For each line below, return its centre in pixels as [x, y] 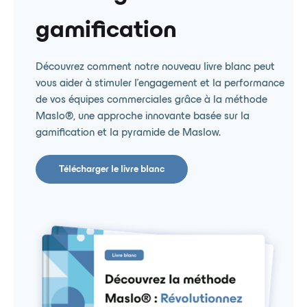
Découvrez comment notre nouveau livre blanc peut [155, 67]
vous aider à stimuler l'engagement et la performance [160, 84]
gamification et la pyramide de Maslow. [128, 133]
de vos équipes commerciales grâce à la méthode [151, 100]
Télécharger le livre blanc [112, 170]
